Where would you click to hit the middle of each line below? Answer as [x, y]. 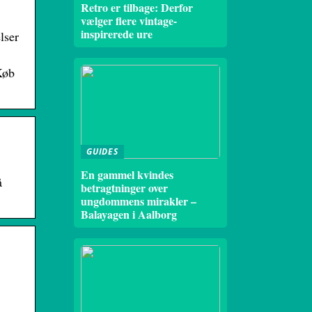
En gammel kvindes [127, 174]
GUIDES [102, 151]
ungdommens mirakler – [139, 201]
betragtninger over [124, 188]
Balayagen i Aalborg [129, 214]
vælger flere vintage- [129, 20]
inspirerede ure [117, 33]
